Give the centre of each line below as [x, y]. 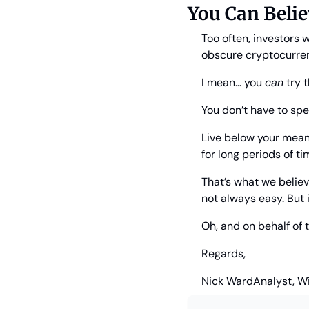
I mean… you [233, 83]
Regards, [223, 254]
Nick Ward [227, 281]
